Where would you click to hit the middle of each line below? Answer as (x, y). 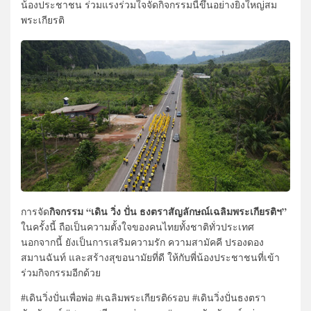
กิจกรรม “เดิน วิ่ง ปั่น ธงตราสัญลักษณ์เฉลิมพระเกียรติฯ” (168, 211)
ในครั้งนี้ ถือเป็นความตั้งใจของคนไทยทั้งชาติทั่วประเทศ (137, 226)
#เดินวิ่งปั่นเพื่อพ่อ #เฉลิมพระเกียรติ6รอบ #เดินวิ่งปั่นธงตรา (143, 297)
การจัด (35, 211)
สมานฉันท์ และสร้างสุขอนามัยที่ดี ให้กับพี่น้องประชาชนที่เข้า (150, 257)
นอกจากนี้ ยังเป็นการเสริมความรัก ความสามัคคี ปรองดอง (142, 242)
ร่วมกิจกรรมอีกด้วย (61, 272)
